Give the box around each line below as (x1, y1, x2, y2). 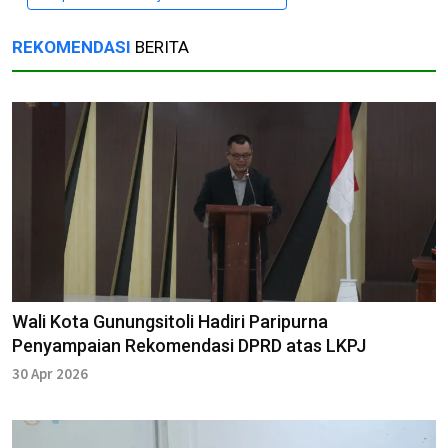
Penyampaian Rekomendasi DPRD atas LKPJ (12, 334, 366, 356)
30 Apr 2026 (12, 363, 88, 383)
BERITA (131, 36, 189, 57)
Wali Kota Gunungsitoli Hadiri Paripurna (12, 310, 328, 332)
